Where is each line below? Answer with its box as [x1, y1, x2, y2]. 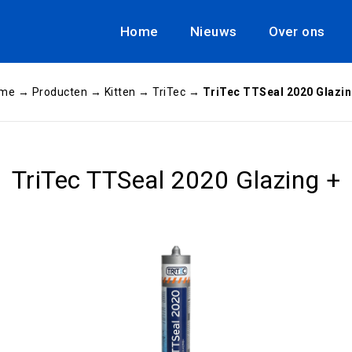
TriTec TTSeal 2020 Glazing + [11, 165, 341, 195]
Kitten [104, 86, 136, 98]
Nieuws [189, 24, 237, 39]
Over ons [268, 24, 325, 39]
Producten [31, 86, 88, 98]
